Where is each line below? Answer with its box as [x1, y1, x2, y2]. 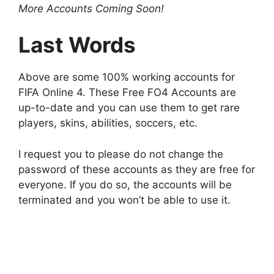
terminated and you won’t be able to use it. [18, 193, 231, 206]
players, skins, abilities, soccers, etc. [18, 117, 198, 130]
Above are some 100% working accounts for [18, 71, 235, 84]
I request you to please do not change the [18, 147, 223, 160]
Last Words [18, 32, 136, 58]
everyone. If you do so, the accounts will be [18, 178, 232, 191]
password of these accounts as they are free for [18, 163, 255, 176]
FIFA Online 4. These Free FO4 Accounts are [18, 86, 236, 99]
